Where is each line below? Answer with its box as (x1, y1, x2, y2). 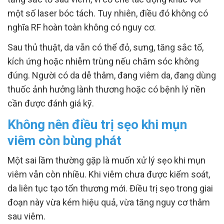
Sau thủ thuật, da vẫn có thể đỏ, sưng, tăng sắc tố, (7, 42, 203, 52)
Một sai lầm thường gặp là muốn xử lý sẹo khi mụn (7, 155, 205, 165)
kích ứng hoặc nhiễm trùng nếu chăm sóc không (7, 56, 199, 66)
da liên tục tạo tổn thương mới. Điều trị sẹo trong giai (7, 183, 213, 193)
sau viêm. (7, 211, 45, 221)
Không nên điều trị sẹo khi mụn (7, 117, 187, 132)
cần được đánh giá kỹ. (7, 98, 94, 108)
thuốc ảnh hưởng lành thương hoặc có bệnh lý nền (7, 84, 205, 94)
